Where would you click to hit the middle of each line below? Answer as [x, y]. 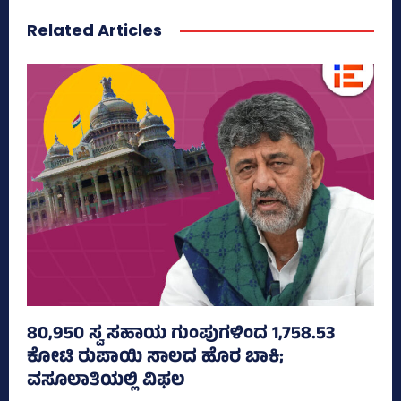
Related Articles [94, 30]
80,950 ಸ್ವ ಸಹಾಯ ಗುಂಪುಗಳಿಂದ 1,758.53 [181, 336]
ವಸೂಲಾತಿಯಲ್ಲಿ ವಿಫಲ [106, 382]
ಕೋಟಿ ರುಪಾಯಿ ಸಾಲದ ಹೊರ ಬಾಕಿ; [155, 359]
